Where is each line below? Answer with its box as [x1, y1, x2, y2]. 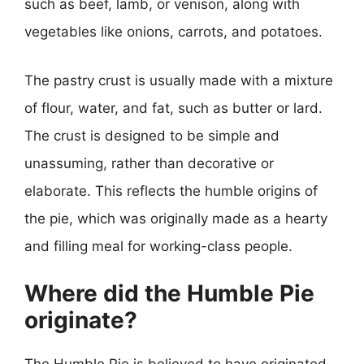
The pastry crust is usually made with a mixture [24, 71, 333, 89]
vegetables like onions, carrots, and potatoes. [24, 24, 323, 40]
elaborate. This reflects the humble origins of [24, 182, 318, 199]
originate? [24, 306, 137, 334]
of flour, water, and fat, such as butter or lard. [24, 99, 323, 116]
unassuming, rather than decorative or [24, 154, 274, 171]
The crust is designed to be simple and [24, 127, 279, 144]
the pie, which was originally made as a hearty [24, 210, 327, 227]
